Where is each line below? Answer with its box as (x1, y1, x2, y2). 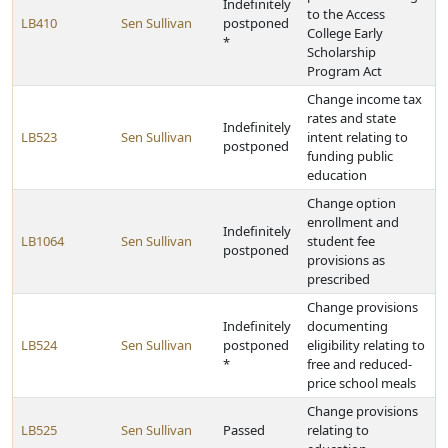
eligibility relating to (307, 336, 425, 354)
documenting (307, 317, 388, 335)
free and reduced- (307, 355, 412, 373)
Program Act (307, 62, 382, 80)
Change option (307, 194, 396, 212)
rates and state (307, 109, 396, 127)
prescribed (307, 270, 370, 288)
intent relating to (307, 128, 408, 146)
